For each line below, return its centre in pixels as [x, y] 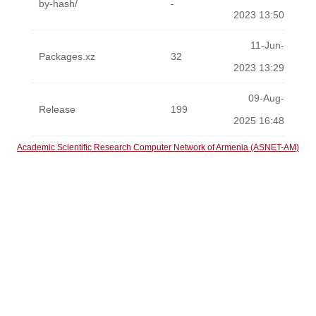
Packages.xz [67, 56]
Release [57, 109]
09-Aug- [266, 98]
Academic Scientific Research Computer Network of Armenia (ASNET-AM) [158, 147]
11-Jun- [267, 45]
